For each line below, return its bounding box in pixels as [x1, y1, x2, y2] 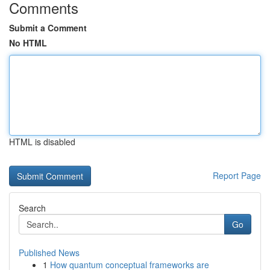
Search [19, 202, 46, 214]
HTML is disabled [9, 136, 75, 148]
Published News [19, 246, 80, 259]
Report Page [213, 169, 261, 181]
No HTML [9, 37, 47, 49]
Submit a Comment [9, 22, 87, 34]
